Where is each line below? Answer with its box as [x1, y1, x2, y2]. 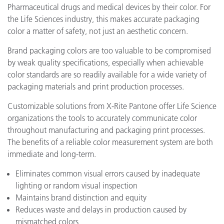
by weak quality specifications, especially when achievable [7, 57, 203, 67]
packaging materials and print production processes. [7, 81, 184, 91]
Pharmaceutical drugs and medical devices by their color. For [7, 2, 210, 12]
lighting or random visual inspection [15, 180, 137, 190]
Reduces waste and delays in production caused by [15, 204, 186, 214]
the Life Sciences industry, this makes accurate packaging [7, 14, 199, 24]
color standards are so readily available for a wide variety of [7, 69, 206, 79]
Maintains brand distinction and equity [15, 192, 146, 202]
